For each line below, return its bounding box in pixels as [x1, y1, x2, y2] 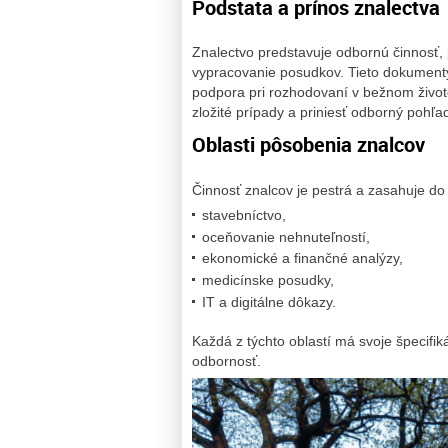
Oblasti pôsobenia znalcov [192, 131, 425, 159]
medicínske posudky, [202, 272, 334, 289]
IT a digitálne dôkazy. [202, 293, 336, 310]
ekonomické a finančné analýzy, [202, 250, 403, 267]
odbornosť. [192, 353, 261, 370]
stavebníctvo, [202, 206, 286, 223]
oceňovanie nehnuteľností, [202, 228, 370, 245]
